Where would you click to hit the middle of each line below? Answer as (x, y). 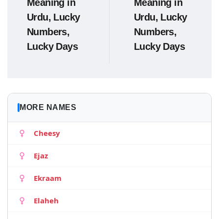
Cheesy (47, 133)
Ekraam (48, 178)
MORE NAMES (48, 107)
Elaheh (46, 200)
